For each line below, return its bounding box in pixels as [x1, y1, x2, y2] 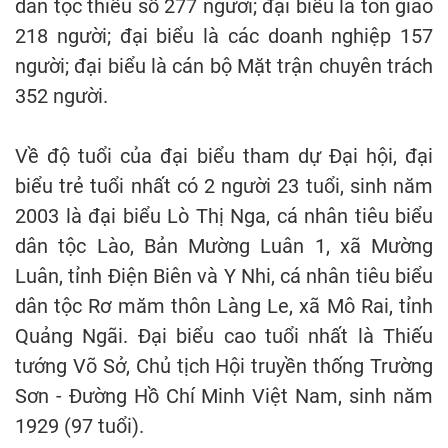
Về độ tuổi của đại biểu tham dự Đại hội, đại [15, 144, 433, 169]
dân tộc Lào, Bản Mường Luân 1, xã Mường [15, 234, 433, 259]
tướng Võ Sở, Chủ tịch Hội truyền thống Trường [15, 354, 433, 379]
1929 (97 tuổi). [15, 414, 144, 439]
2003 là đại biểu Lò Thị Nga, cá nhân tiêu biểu [15, 204, 433, 229]
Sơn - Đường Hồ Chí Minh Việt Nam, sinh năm [15, 384, 433, 409]
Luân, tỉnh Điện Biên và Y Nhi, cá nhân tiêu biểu [15, 264, 433, 289]
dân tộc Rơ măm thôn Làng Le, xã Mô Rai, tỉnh [15, 294, 433, 319]
